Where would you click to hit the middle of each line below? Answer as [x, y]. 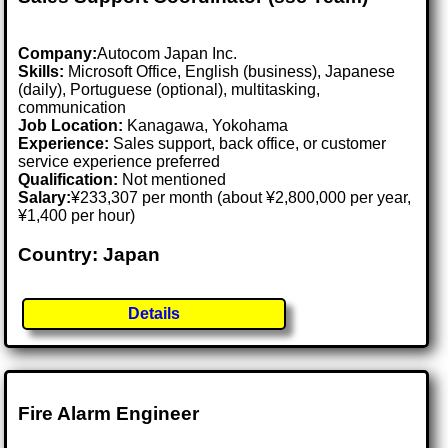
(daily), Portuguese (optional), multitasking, [169, 90]
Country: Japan [89, 254]
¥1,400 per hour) [77, 216]
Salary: [45, 198]
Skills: [41, 72]
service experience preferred [119, 162]
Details [154, 313]
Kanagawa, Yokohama [208, 126]
